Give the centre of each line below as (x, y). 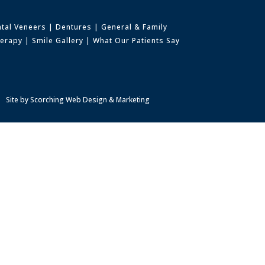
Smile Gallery (58, 41)
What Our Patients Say (137, 41)
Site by (18, 100)
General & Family (135, 27)
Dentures (74, 27)
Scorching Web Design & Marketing (90, 100)
